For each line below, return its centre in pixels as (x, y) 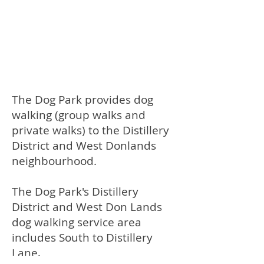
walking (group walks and (79, 115)
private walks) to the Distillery (90, 130)
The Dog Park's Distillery (75, 192)
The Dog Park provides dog (82, 100)
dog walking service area (77, 222)
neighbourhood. (54, 161)
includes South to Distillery (82, 237)
